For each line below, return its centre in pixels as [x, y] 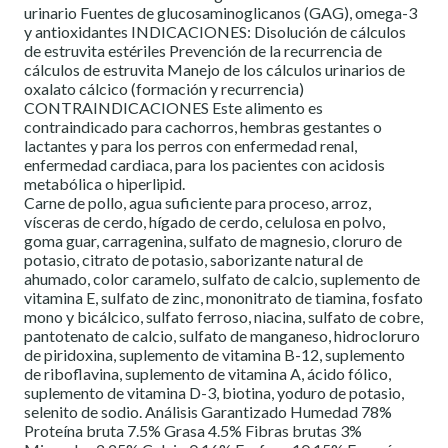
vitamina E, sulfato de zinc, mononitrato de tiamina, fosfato [223, 298]
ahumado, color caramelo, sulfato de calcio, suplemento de [222, 279]
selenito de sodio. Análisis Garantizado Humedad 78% [208, 412]
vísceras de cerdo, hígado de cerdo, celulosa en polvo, [204, 222]
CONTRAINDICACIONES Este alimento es [173, 108]
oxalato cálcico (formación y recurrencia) [164, 89]
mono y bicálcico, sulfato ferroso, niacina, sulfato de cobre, [223, 317]
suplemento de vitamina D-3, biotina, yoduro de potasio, [214, 393]
